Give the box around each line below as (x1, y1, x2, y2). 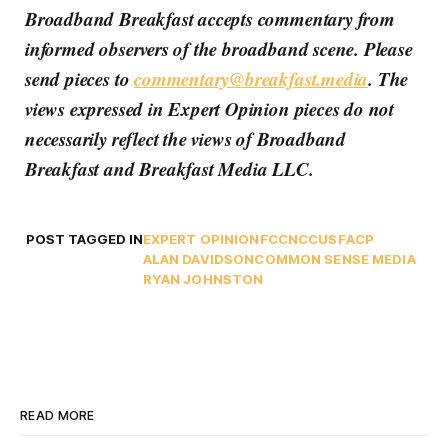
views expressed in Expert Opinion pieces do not (25, 95, 395, 123)
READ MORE (20, 408, 95, 424)
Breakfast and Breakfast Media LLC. (25, 155, 314, 183)
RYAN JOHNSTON (142, 271, 264, 288)
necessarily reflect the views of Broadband (25, 125, 347, 153)
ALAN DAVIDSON (142, 251, 255, 268)
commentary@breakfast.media (134, 65, 369, 93)
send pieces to (25, 65, 135, 93)
